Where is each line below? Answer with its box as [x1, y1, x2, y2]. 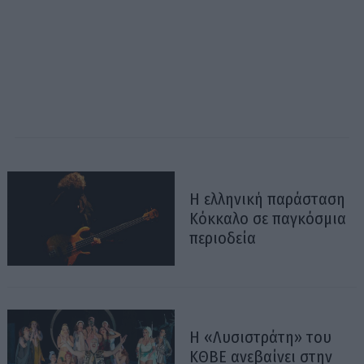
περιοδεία [189, 227, 256, 248]
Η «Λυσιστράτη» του [189, 327, 331, 347]
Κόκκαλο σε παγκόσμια [189, 208, 346, 228]
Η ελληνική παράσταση [189, 188, 345, 209]
